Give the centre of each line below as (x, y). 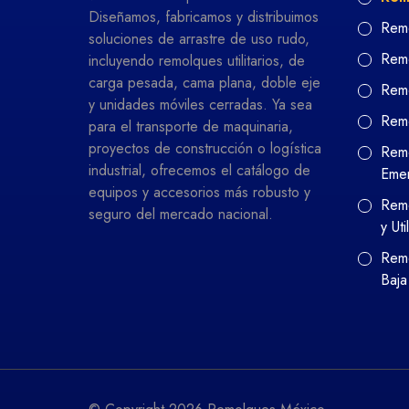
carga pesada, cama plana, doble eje (204, 83)
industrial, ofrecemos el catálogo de (199, 171)
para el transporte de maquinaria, (191, 127)
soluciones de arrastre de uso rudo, (199, 39)
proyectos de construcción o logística (205, 149)
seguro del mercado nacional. (181, 215)
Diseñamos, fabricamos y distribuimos (204, 17)
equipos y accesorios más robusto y (199, 193)
